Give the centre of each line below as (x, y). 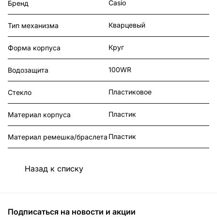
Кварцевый (127, 25)
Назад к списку (54, 168)
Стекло (20, 93)
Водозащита (28, 70)
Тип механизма (33, 26)
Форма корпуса (34, 48)
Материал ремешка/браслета (58, 137)
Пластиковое (130, 92)
